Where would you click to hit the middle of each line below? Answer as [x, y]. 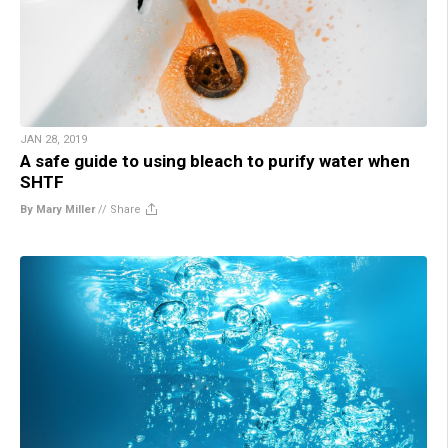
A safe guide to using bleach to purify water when [215, 161]
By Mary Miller [57, 210]
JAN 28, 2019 [53, 140]
